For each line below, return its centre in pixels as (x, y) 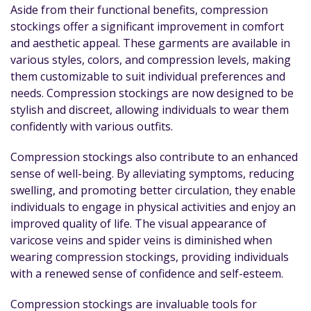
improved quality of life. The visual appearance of (138, 224)
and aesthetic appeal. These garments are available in (150, 43)
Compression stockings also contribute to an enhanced (154, 157)
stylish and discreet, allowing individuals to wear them (150, 110)
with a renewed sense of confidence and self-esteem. (147, 274)
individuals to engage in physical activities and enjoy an (153, 207)
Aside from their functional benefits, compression (139, 10)
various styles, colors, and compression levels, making (151, 60)
